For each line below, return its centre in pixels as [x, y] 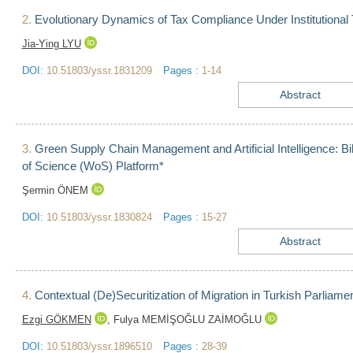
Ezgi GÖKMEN [56, 320]
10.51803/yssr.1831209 [99, 71]
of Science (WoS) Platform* [93, 166]
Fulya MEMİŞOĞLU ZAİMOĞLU [189, 320]
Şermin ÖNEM [56, 191]
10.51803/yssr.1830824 [99, 217]
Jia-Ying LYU [51, 44]
